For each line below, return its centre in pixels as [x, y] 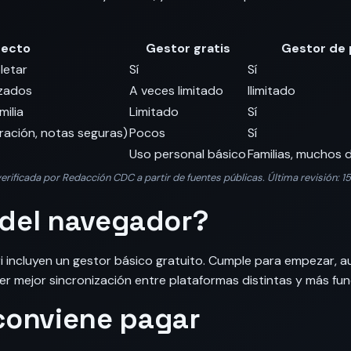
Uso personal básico [188, 154]
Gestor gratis [188, 48]
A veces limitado [176, 90]
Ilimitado [271, 90]
